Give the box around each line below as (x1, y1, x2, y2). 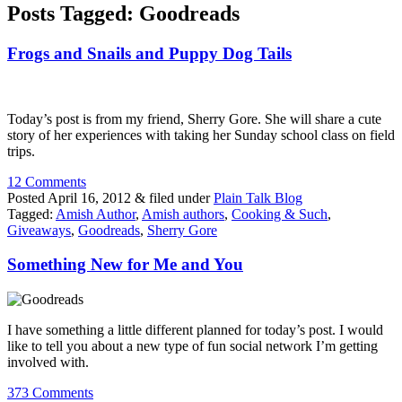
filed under (145, 189, 214, 205)
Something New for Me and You (7, 255, 243, 275)
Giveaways (7, 222, 71, 238)
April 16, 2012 (48, 189, 131, 205)
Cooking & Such (232, 205, 328, 222)
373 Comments (7, 384, 93, 400)
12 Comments (7, 173, 86, 189)
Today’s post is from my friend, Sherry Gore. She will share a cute (7, 110, 381, 127)
